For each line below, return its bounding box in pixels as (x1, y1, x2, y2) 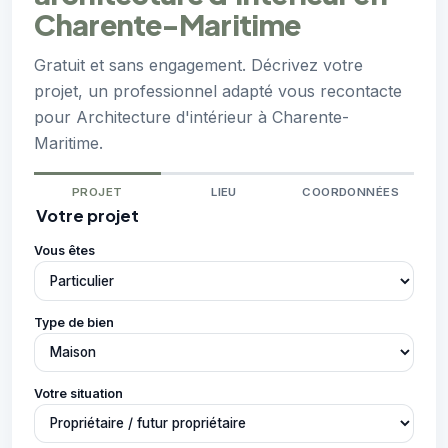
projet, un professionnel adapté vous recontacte (34, 81, 402, 102)
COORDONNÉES (302, 185, 400, 200)
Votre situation (34, 385, 123, 401)
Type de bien (34, 314, 114, 330)
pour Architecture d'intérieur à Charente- (34, 107, 349, 128)
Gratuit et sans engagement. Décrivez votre (34, 55, 363, 76)
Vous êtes (34, 243, 95, 259)
